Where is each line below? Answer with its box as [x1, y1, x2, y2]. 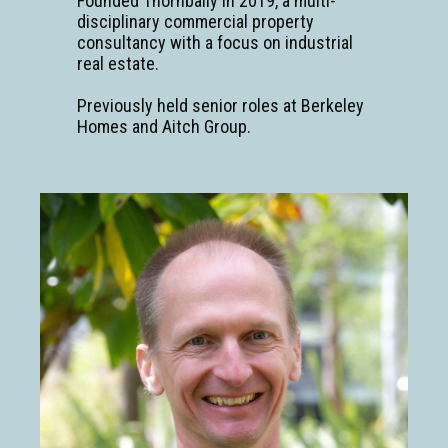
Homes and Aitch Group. [76, 116, 251, 138]
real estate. [76, 53, 159, 75]
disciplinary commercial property [76, 11, 314, 33]
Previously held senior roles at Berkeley [76, 95, 364, 117]
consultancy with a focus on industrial [76, 32, 353, 54]
